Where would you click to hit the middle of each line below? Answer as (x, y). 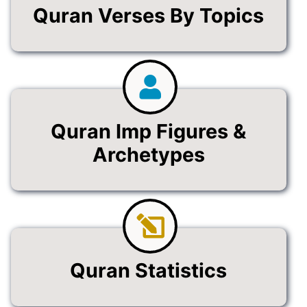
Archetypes (148, 152)
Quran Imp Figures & (149, 129)
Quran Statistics (149, 268)
